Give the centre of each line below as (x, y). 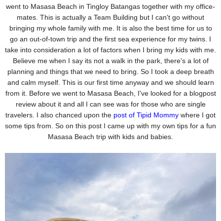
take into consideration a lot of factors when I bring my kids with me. (110, 50)
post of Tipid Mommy (146, 115)
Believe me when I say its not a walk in (74, 61)
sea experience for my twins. (164, 39)
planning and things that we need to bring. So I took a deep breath (110, 72)
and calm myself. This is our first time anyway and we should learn (110, 83)
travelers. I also (30, 115)
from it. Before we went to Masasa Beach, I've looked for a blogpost (110, 93)
